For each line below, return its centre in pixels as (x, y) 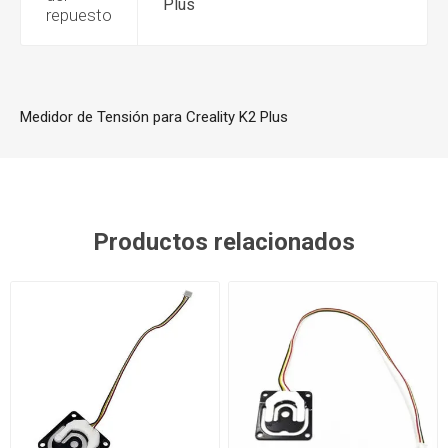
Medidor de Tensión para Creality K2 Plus (154, 117)
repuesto (79, 15)
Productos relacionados (224, 242)
